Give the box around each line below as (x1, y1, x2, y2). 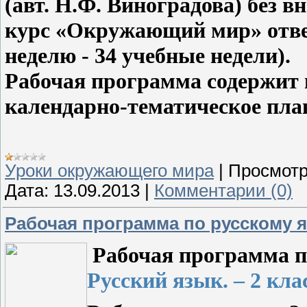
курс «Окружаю (5, 17, 162, 42)
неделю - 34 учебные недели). (5, 42, 291, 68)
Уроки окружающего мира (5, 161, 214, 181)
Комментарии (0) (154, 181, 293, 201)
